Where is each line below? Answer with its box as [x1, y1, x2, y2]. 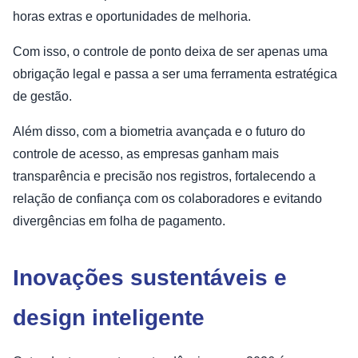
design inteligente [13, 305, 205, 331]
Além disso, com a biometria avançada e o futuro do [13, 125, 305, 139]
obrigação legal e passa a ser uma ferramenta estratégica [13, 67, 337, 82]
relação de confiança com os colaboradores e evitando [13, 192, 322, 206]
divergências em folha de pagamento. [13, 214, 225, 229]
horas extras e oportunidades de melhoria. [13, 10, 251, 24]
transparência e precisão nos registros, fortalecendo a [13, 169, 316, 184]
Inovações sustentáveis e [13, 265, 287, 291]
